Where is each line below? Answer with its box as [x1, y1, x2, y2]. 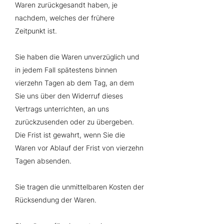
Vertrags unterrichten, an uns [15, 104, 109, 113]
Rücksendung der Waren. [15, 195, 96, 204]
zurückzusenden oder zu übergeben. [15, 117, 134, 126]
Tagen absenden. [15, 156, 71, 165]
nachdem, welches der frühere [15, 13, 114, 22]
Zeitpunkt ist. [15, 26, 57, 35]
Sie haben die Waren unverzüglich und [15, 52, 139, 61]
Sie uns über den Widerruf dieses [15, 91, 123, 100]
